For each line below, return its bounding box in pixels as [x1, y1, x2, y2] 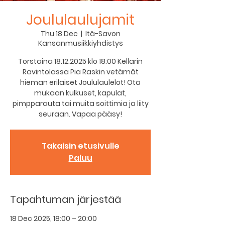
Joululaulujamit [26, 10, 135, 30]
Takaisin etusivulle [41, 140, 120, 152]
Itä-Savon [85, 29, 121, 39]
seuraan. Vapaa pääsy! [39, 109, 122, 119]
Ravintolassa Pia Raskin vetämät [22, 67, 139, 77]
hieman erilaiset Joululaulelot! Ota [20, 77, 141, 87]
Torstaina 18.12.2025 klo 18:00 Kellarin [18, 56, 143, 66]
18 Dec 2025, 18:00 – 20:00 [10, 213, 97, 223]
